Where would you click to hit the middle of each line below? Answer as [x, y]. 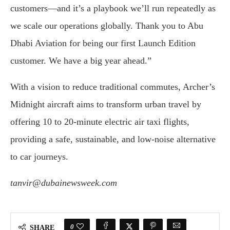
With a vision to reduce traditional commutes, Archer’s [113, 87]
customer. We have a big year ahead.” [81, 60]
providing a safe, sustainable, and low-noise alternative [113, 139]
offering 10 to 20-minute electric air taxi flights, [100, 121]
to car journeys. [39, 156]
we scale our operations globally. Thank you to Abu [107, 25]
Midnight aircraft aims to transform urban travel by [106, 104]
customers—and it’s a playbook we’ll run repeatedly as [113, 8]
